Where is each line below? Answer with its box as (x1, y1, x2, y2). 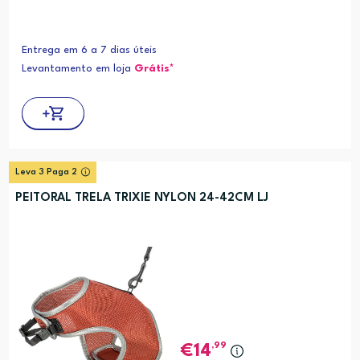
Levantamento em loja (21, 63, 134, 74)
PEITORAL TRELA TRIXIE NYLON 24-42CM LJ (14, 191, 268, 204)
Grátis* (133, 63, 174, 74)
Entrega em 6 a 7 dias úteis (21, 44, 157, 55)
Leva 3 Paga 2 (14, 167, 77, 177)
